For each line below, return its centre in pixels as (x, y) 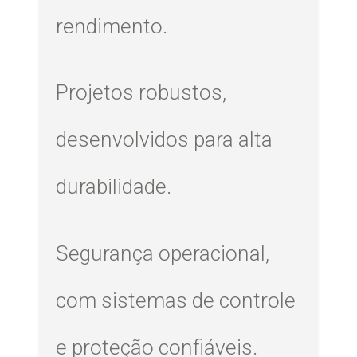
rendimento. (112, 26)
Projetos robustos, (141, 93)
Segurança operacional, (163, 253)
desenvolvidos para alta (165, 140)
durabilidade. (114, 187)
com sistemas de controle (176, 300)
